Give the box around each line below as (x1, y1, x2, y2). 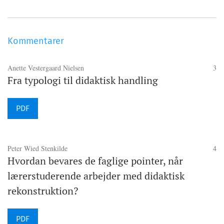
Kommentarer (7, 35, 64, 47)
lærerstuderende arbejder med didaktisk (7, 169, 184, 183)
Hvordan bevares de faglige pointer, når (7, 154, 183, 168)
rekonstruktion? (7, 184, 78, 198)
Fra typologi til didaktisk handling (7, 73, 158, 87)
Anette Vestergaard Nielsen (7, 63, 84, 73)
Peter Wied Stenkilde (7, 143, 67, 153)
